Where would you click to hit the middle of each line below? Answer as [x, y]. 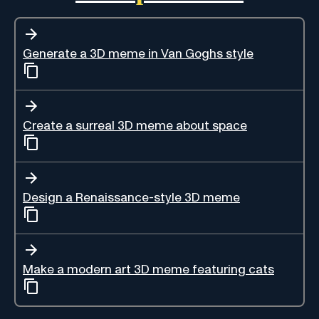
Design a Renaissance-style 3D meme [131, 198]
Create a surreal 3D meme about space [135, 126]
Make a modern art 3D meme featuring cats [148, 270]
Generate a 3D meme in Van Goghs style [138, 54]
